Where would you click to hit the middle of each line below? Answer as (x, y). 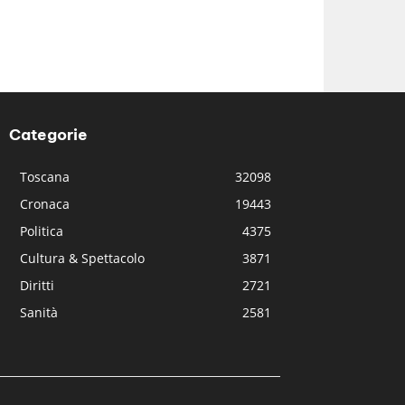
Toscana (45, 176)
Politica (42, 231)
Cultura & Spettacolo (83, 258)
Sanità (39, 312)
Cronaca (45, 203)
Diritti (38, 285)
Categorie (49, 134)
